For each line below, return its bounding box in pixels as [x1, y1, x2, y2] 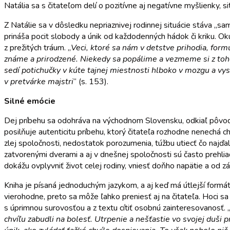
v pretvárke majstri [4, 76, 73, 88]
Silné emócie [4, 95, 55, 107]
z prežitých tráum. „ [4, 42, 71, 54]
